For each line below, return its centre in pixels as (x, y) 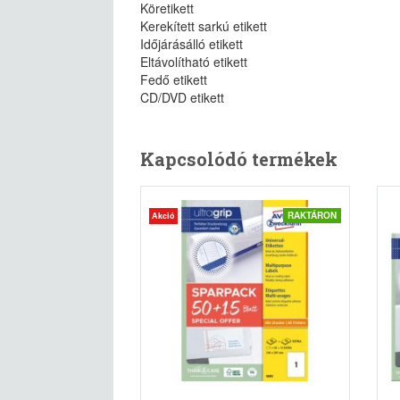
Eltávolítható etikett (194, 62)
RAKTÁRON (312, 215)
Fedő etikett (174, 79)
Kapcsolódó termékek (239, 159)
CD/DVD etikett (182, 97)
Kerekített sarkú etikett (204, 26)
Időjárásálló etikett (192, 44)
